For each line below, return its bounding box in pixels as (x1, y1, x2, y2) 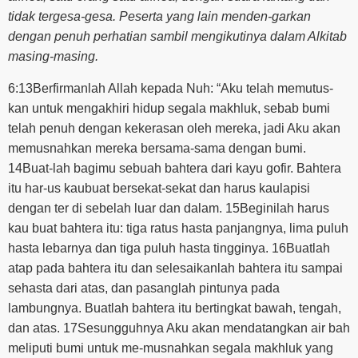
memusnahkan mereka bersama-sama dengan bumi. (8, 141, 306, 155)
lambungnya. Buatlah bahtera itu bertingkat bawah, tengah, (8, 300, 341, 315)
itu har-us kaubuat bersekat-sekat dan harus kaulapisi (8, 181, 310, 195)
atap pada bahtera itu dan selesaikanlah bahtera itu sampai (8, 261, 343, 275)
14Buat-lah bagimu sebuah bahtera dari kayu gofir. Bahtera (8, 161, 341, 175)
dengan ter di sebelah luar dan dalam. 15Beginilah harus (8, 201, 329, 215)
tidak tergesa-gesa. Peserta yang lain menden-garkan (8, 10, 311, 24)
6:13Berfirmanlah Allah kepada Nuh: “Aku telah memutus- (8, 81, 333, 95)
